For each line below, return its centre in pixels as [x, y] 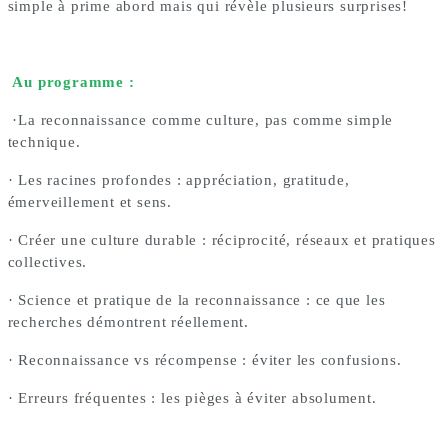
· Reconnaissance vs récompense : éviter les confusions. [204, 360]
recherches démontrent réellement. [128, 322]
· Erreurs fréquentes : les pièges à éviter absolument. [192, 398]
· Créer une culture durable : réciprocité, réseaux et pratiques [221, 240]
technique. [44, 142]
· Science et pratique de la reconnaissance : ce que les [196, 300]
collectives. [47, 262]
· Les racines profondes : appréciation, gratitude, [178, 180]
